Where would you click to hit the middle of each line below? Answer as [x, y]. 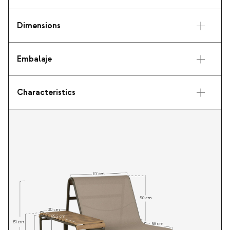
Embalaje [34, 59]
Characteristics [46, 93]
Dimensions [39, 26]
